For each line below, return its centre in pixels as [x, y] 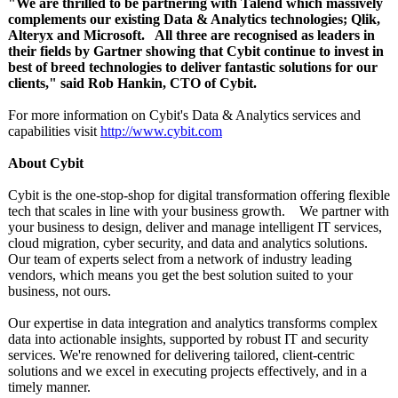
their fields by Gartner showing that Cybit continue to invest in [196, 51]
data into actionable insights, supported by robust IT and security [188, 339]
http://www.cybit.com [161, 131]
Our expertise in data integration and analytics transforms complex [193, 323]
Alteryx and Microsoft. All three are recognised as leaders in [191, 35]
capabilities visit [54, 131]
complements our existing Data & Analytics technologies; [178, 19]
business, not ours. [60, 291]
